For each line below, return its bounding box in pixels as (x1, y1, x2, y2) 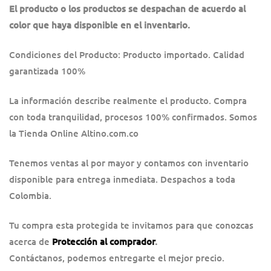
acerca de (9, 235, 52, 248)
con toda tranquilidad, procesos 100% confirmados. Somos (9, 111, 257, 123)
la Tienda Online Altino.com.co (9, 127, 139, 140)
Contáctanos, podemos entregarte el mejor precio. (9, 252, 224, 264)
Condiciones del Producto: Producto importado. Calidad (9, 48, 244, 61)
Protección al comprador (52, 235, 155, 248)
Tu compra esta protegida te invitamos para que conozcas (9, 219, 253, 232)
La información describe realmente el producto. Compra (9, 94, 247, 107)
